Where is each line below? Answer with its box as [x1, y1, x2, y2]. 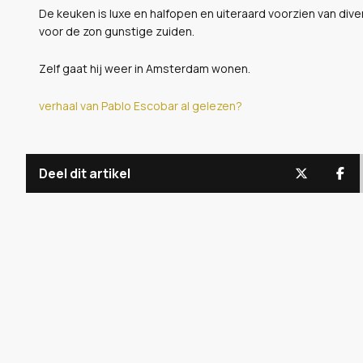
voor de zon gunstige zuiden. [39, 23, 194, 39]
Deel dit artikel [39, 164, 130, 182]
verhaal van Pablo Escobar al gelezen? [39, 97, 242, 113]
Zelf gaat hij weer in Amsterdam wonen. [39, 60, 250, 76]
